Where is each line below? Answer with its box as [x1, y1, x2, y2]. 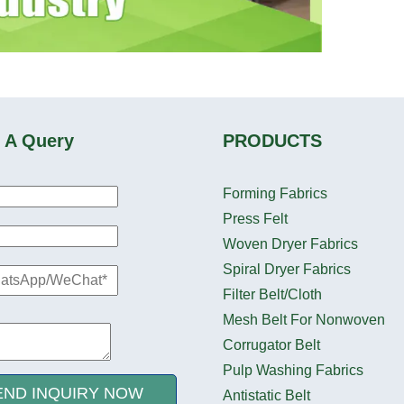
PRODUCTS [222, 131, 322, 151]
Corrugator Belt [222, 337, 320, 353]
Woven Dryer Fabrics [222, 236, 358, 252]
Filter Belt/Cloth [222, 287, 322, 303]
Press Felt [222, 211, 288, 227]
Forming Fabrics [222, 186, 327, 202]
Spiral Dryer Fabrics [222, 262, 351, 278]
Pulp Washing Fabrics [222, 363, 363, 379]
